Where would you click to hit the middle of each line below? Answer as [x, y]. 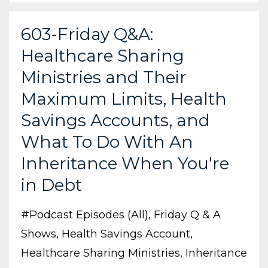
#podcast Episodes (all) [85, 214]
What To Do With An [107, 141]
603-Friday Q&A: [87, 34]
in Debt [51, 185]
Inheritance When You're [125, 163]
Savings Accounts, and [115, 120]
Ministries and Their [104, 77]
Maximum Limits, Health [124, 98]
